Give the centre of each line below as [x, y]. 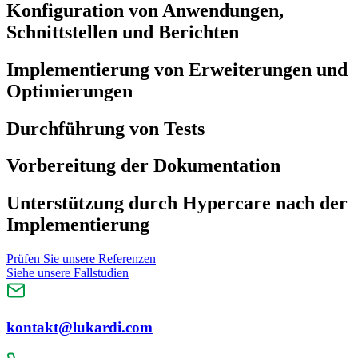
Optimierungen [70, 91]
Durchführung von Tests [105, 128]
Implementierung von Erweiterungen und [177, 69]
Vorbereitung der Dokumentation [143, 166]
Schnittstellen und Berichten [123, 32]
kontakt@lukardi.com [80, 327]
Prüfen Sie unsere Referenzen [81, 259]
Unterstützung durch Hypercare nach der [177, 203]
